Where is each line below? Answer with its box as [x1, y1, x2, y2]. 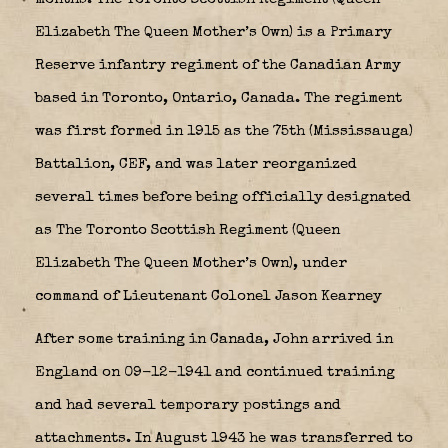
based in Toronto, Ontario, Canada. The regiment [35, 90, 402, 106]
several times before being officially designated [35, 189, 411, 205]
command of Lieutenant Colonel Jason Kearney [35, 288, 386, 304]
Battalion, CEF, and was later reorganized [35, 156, 357, 172]
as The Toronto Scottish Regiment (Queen [35, 222, 340, 238]
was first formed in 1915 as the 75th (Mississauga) [35, 123, 413, 139]
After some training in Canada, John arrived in [35, 331, 393, 347]
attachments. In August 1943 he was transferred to [35, 430, 413, 446]
